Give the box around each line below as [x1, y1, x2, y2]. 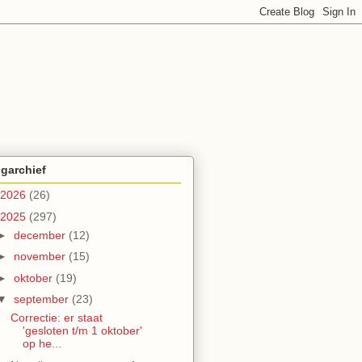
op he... [22, 337, 61, 351]
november [13, 250, 69, 263]
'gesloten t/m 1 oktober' [22, 324, 142, 338]
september [13, 293, 72, 306]
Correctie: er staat [10, 311, 103, 325]
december [13, 228, 69, 242]
